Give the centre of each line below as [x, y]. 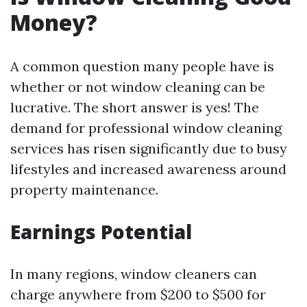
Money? [54, 22]
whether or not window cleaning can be [138, 87]
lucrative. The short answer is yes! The [135, 107]
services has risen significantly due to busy [149, 148]
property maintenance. [84, 189]
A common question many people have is [142, 66]
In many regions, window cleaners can [134, 274]
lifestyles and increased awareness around [148, 169]
